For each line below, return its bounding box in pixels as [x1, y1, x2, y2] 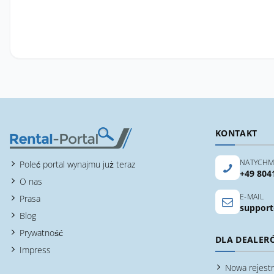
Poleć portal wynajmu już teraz [20, 158, 135, 170]
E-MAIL [240, 191, 264, 202]
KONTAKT [215, 127, 257, 139]
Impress [20, 244, 51, 256]
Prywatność [20, 227, 63, 239]
